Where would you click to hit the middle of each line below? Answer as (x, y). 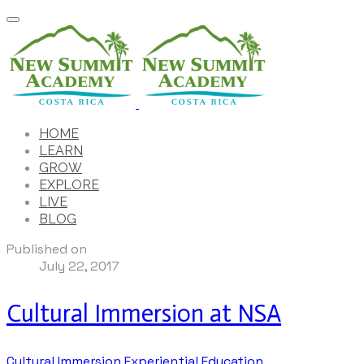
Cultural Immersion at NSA (144, 313)
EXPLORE (69, 185)
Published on (47, 249)
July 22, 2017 (79, 266)
